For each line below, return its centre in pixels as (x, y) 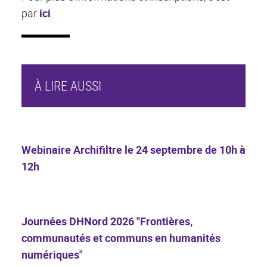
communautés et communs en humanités (121, 238)
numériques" (52, 255)
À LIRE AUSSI (68, 86)
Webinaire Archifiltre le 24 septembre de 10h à (133, 150)
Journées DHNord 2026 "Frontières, (107, 221)
